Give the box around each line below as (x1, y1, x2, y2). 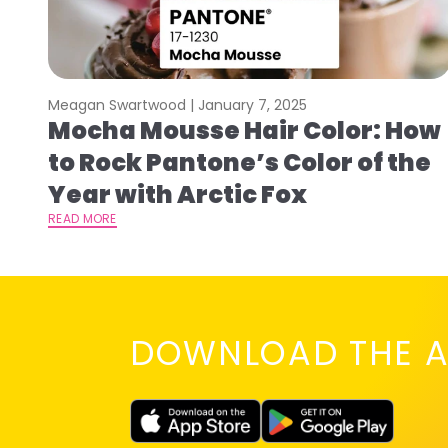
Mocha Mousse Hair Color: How (48, 113, 441, 147)
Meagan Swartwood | (48, 94, 198, 115)
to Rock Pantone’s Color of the (48, 145, 431, 179)
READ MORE (48, 209, 117, 227)
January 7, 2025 (198, 94, 307, 115)
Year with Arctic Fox (48, 177, 307, 211)
